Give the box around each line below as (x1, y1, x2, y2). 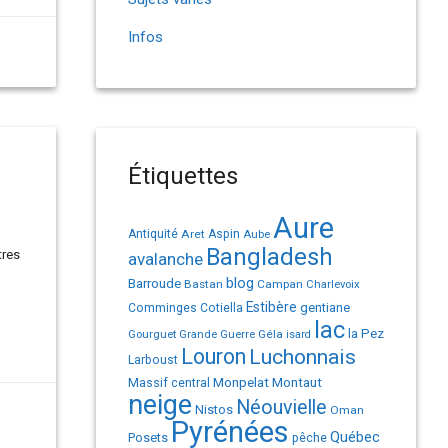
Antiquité (128, 227, 178, 241)
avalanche (128, 249, 203, 269)
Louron (181, 344, 246, 369)
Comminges (128, 301, 197, 315)
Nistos (195, 402, 233, 417)
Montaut (272, 374, 322, 390)
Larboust (128, 353, 178, 367)
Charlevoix (306, 278, 360, 291)
